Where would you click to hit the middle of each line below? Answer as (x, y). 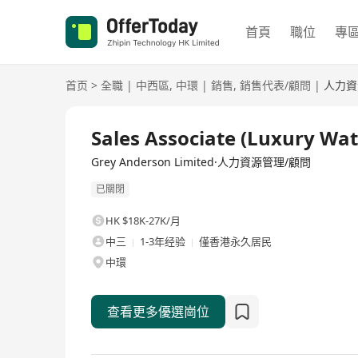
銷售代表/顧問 (275, 85)
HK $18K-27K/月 (143, 221)
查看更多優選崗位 (158, 312)
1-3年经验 (163, 242)
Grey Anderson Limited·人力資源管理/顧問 (201, 162)
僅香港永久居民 (235, 242)
